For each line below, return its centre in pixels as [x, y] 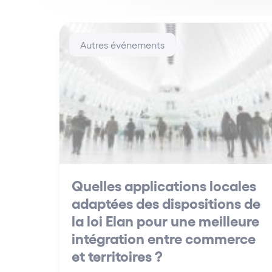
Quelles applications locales [164, 185]
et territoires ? [117, 255]
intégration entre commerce [164, 237]
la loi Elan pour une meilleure [165, 220]
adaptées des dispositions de [166, 202]
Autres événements [122, 44]
